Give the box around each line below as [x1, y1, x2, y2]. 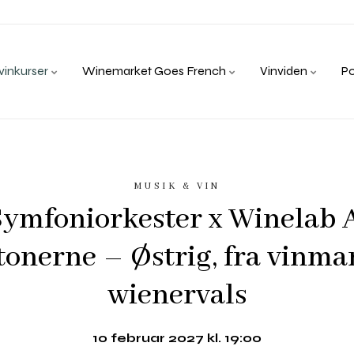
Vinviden [260, 63, 310, 78]
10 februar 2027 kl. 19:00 [92, 330, 262, 346]
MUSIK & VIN [133, 180, 221, 192]
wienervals [107, 276, 247, 314]
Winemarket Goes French [82, 63, 228, 78]
